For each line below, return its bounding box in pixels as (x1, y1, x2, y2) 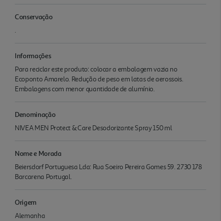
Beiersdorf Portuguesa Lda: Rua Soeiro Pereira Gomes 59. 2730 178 (15, 162, 202, 171)
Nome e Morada (15, 148, 62, 157)
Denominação (15, 110, 56, 118)
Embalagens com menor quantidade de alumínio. (15, 84, 155, 93)
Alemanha (15, 211, 45, 220)
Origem (15, 197, 37, 206)
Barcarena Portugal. (15, 172, 72, 181)
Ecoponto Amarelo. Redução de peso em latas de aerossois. (15, 74, 184, 83)
